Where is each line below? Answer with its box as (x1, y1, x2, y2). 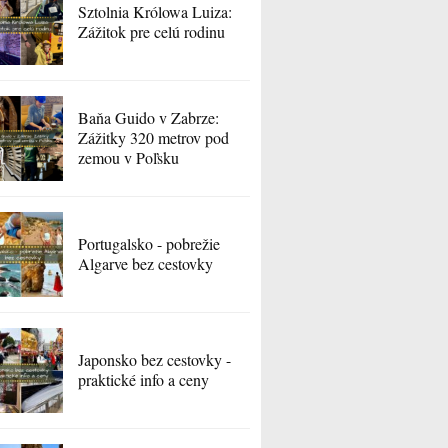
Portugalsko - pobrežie (78, 232, 221, 254)
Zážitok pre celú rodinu (78, 20, 226, 42)
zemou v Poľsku (78, 146, 180, 168)
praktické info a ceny (78, 368, 210, 390)
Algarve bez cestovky (78, 252, 214, 274)
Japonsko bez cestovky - (78, 348, 232, 370)
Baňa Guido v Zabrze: (78, 106, 220, 128)
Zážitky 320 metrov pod (78, 126, 230, 148)
